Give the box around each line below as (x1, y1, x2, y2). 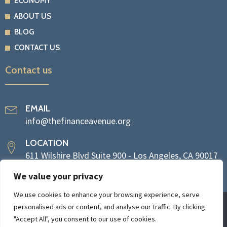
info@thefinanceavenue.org (25, 115, 131, 127)
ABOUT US (14, 12, 51, 21)
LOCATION (25, 137, 68, 148)
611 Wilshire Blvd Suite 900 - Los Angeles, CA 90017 (25, 149, 218, 161)
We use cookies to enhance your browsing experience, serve (14, 190, 200, 199)
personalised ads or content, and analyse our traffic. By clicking (14, 202, 205, 211)
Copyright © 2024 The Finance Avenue (41, 203, 186, 214)
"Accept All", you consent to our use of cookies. (14, 214, 157, 223)
